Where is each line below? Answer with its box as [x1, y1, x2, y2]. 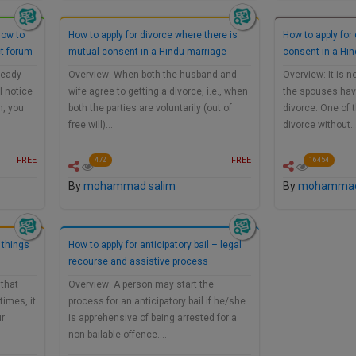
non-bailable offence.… [68, 329, 167, 341]
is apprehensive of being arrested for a [68, 312, 237, 324]
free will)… [68, 119, 113, 131]
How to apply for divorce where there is [68, 29, 238, 41]
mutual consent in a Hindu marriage [68, 46, 226, 58]
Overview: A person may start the [68, 279, 214, 291]
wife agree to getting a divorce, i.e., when [68, 86, 248, 98]
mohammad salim [83, 180, 176, 193]
